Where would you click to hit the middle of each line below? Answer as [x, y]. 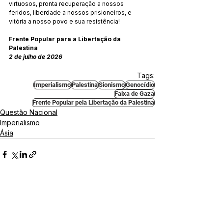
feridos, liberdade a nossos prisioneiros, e [71, 12]
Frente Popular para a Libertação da [66, 39]
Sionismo [112, 84]
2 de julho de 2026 [36, 56]
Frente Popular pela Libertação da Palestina [93, 102]
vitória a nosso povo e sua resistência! [64, 21]
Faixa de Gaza [134, 93]
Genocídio [140, 84]
